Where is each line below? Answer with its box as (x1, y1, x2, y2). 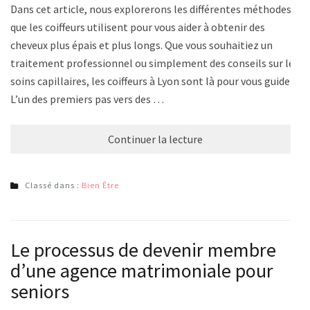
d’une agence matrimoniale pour (10, 257, 273, 283)
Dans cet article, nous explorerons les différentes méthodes (10, 1, 291, 16)
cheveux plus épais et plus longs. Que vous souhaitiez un (10, 37, 273, 52)
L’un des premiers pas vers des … (10, 91, 164, 106)
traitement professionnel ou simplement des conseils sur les (10, 55, 299, 70)
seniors (10, 278, 69, 304)
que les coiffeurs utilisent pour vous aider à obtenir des (10, 19, 265, 34)
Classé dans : (25, 179, 82, 190)
